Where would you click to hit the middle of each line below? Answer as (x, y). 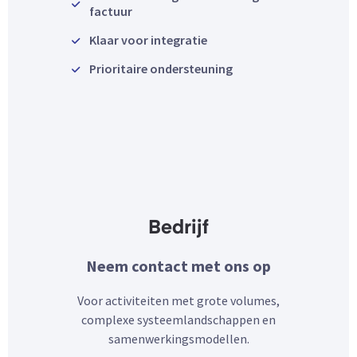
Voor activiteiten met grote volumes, (178, 301)
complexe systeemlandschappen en (178, 320)
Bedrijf (178, 229)
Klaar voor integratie (148, 40)
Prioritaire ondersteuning (161, 69)
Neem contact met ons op (178, 266)
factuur (111, 12)
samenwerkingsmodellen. (178, 339)
